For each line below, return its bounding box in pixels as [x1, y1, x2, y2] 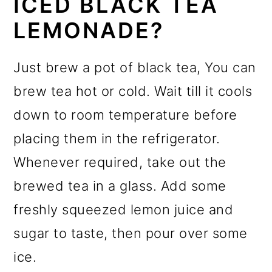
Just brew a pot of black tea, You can [13, 59, 256, 75]
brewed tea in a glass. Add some [13, 177, 226, 194]
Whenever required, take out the [13, 154, 226, 170]
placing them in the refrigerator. [13, 130, 220, 146]
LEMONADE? [13, 16, 165, 44]
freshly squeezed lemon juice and [13, 201, 234, 217]
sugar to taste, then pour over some [13, 225, 248, 241]
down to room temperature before [13, 106, 237, 123]
